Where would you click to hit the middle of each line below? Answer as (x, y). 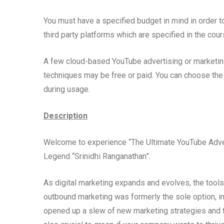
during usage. (67, 89)
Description (65, 116)
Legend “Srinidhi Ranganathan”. (97, 156)
